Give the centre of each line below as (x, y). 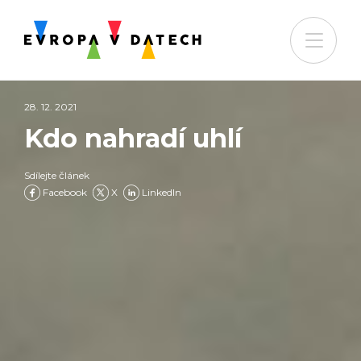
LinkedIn (162, 192)
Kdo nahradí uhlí (133, 138)
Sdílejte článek (57, 175)
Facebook (65, 192)
